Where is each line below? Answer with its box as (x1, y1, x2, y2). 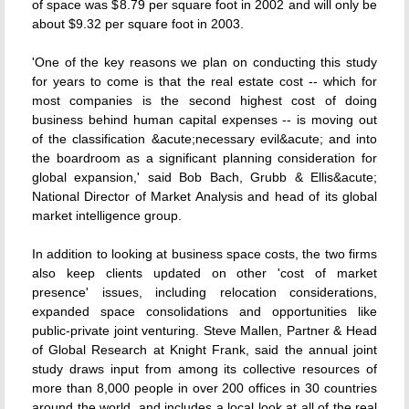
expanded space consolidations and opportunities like (32, 304, 377, 319)
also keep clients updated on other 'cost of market (32, 266, 377, 280)
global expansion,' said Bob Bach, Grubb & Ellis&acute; (32, 170, 377, 184)
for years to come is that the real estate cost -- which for (32, 74, 377, 89)
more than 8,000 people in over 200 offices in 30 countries (32, 381, 377, 395)
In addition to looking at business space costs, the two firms (32, 246, 377, 261)
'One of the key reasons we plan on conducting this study (32, 55, 377, 69)
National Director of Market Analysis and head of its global (32, 189, 377, 204)
